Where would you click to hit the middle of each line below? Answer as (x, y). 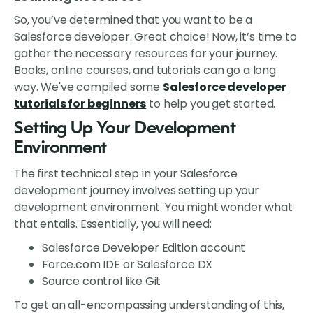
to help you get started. (211, 104)
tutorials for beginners (80, 104)
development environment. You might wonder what (153, 208)
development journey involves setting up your (137, 191)
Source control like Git (102, 282)
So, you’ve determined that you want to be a (133, 20)
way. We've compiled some (88, 87)
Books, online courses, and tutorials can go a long (145, 71)
